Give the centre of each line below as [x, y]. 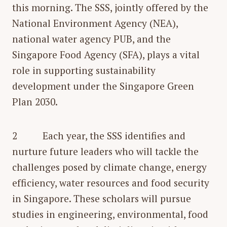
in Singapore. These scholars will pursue [102, 198]
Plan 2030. [35, 101]
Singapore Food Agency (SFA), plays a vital [106, 54]
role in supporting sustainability [84, 70]
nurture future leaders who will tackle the [105, 151]
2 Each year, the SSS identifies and [99, 135]
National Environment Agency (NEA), [95, 23]
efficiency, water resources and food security [111, 182]
